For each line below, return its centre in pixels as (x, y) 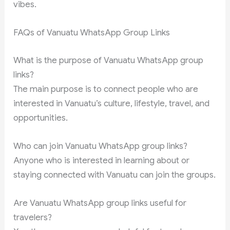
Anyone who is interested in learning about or (102, 160)
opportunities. (41, 118)
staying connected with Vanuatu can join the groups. (115, 175)
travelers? (33, 217)
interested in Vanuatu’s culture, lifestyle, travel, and (112, 103)
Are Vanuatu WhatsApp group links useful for (100, 203)
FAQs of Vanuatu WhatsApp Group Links (92, 33)
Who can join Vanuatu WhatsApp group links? (101, 146)
